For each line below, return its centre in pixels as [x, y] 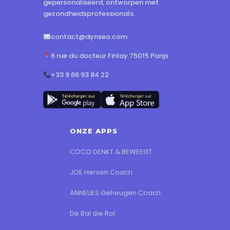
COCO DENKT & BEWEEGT [111, 152]
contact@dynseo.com [89, 37]
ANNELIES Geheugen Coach [115, 193]
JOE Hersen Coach [101, 172]
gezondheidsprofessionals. [89, 14]
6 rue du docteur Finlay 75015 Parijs [109, 56]
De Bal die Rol [92, 214]
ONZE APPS [93, 131]
